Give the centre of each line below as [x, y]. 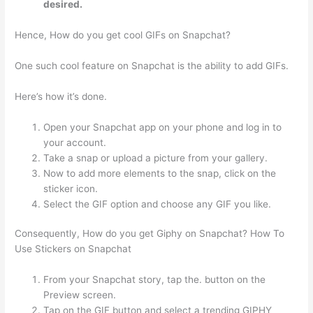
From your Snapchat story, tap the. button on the [155, 280]
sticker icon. [71, 188]
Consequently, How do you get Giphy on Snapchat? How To [150, 234]
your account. [75, 142]
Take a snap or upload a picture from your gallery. [156, 158]
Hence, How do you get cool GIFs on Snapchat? [123, 35]
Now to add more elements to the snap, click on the [160, 173]
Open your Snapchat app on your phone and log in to [163, 127]
